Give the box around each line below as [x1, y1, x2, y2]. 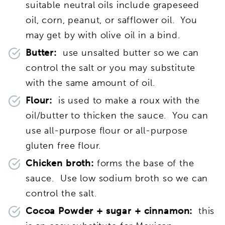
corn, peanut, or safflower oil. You [42, 15, 197, 26]
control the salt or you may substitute [26, 62, 196, 74]
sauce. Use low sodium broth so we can [26, 173, 208, 184]
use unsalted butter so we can [62, 47, 199, 59]
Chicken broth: [26, 158, 94, 169]
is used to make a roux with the [58, 95, 200, 106]
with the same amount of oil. [26, 77, 155, 89]
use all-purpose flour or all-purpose [26, 125, 188, 137]
